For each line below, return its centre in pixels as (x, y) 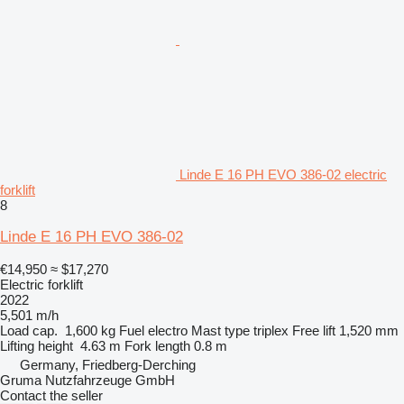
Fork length (157, 345)
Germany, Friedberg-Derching (108, 364)
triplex (271, 330)
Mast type (220, 330)
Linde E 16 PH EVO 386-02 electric (283, 174)
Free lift (314, 330)
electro (168, 330)
